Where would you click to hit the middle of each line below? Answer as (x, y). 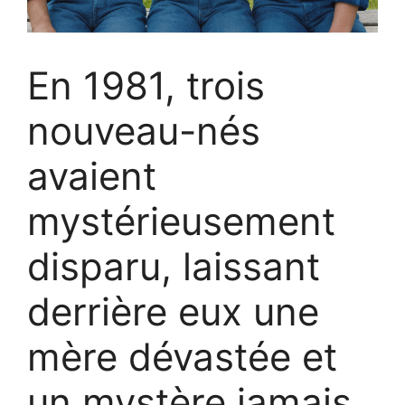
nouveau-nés (144, 130)
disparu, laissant (174, 266)
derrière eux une (173, 311)
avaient (92, 175)
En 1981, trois (146, 85)
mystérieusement (181, 221)
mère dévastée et (182, 356)
